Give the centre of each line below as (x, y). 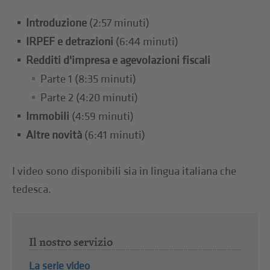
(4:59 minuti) (102, 116)
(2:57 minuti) (118, 23)
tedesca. (33, 189)
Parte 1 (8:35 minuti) (89, 79)
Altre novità (55, 135)
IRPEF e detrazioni (71, 42)
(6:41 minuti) (115, 135)
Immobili (48, 116)
